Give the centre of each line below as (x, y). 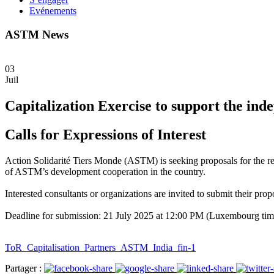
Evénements (53, 11)
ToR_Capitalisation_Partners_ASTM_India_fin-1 (100, 248)
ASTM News (37, 34)
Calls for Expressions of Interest (106, 135)
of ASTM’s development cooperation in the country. (105, 172)
